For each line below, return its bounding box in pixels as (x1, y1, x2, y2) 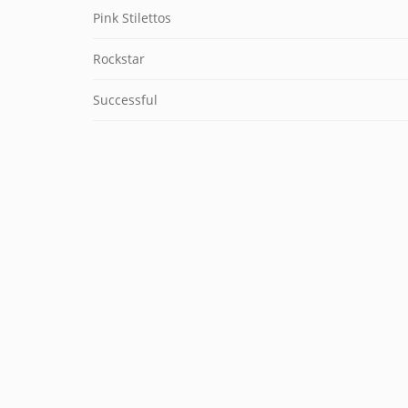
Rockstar (93, 50, 145, 67)
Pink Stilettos (93, 9, 171, 26)
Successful (93, 91, 158, 108)
